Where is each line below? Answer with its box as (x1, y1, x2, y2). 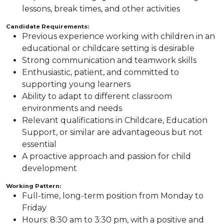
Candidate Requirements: (6, 23, 89, 30)
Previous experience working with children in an (22, 31, 215, 41)
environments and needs (22, 103, 122, 113)
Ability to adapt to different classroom (22, 91, 172, 101)
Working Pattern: (6, 182, 61, 189)
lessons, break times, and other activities (22, 4, 180, 13)
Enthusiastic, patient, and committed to (22, 67, 179, 77)
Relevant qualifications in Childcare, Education (22, 115, 207, 125)
